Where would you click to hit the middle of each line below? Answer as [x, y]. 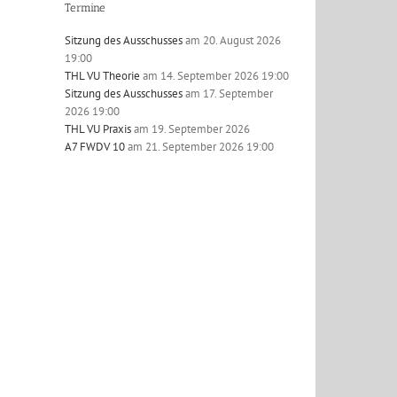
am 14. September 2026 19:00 [214, 75]
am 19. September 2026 [191, 128]
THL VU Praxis [98, 128]
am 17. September [228, 93]
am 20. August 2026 [232, 40]
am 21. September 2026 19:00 [199, 146]
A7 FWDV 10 [95, 146]
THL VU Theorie [102, 75]
